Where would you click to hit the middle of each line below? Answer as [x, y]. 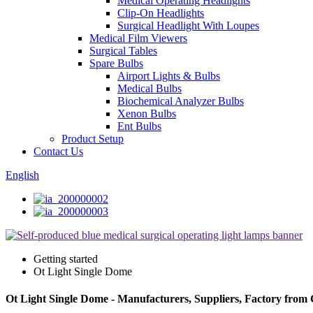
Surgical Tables [123, 51]
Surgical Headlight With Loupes [188, 26]
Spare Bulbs [116, 63]
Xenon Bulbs [147, 114]
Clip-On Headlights [161, 13]
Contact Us [58, 151]
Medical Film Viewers [138, 38]
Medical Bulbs [150, 88]
